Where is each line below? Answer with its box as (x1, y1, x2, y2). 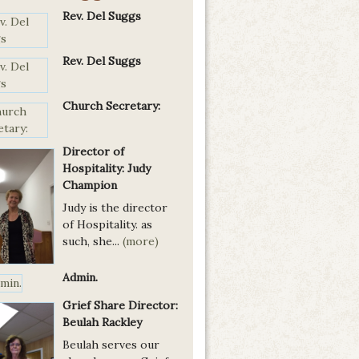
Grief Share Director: (63, 298, 178, 313)
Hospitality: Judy (63, 161, 151, 175)
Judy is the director (63, 200, 167, 215)
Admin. (63, 270, 98, 285)
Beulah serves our (63, 337, 159, 353)
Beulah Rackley (63, 315, 142, 330)
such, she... (63, 234, 123, 248)
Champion (63, 178, 117, 192)
